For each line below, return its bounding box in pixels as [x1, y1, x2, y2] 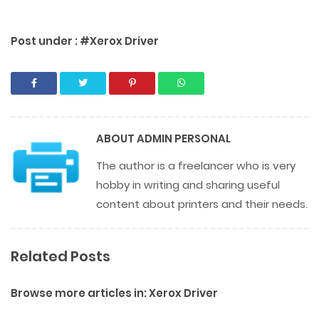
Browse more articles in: [11, 286, 149, 300]
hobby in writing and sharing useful [96, 177, 280, 192]
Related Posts [11, 246, 110, 266]
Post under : [11, 33, 80, 48]
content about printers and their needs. [96, 197, 308, 211]
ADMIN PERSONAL [137, 131, 231, 146]
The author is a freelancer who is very [96, 158, 296, 173]
